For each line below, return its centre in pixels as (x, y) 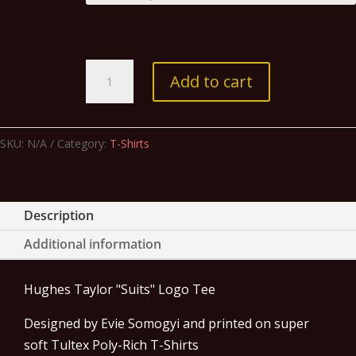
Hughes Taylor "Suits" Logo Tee (120, 289)
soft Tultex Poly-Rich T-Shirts (111, 345)
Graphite (111, 155)
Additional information (93, 244)
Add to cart (212, 81)
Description (59, 215)
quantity (109, 176)
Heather (109, 133)
